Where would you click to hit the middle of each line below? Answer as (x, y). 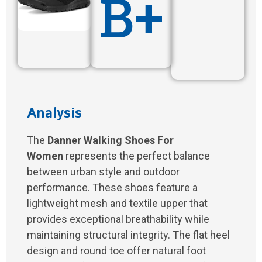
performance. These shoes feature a (112, 188)
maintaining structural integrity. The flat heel (128, 235)
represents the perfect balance (137, 156)
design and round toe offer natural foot (116, 251)
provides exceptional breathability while (118, 219)
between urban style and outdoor (103, 172)
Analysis (54, 114)
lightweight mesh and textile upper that (117, 204)
